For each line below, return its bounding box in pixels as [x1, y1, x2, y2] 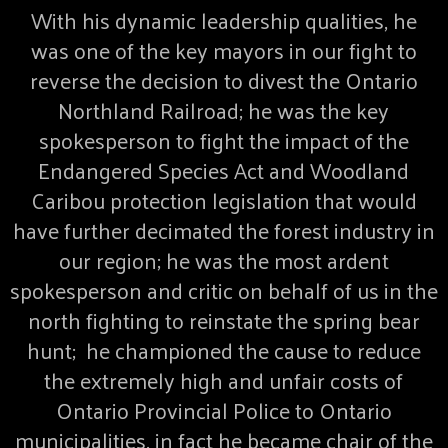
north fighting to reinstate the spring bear [27, 299, 420, 340]
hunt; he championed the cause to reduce [26, 329, 421, 370]
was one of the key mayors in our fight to [30, 29, 417, 70]
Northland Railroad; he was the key [58, 89, 390, 130]
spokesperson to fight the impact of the [38, 119, 409, 160]
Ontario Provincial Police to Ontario [55, 389, 392, 430]
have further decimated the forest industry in [12, 209, 435, 250]
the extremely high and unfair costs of [44, 359, 404, 400]
